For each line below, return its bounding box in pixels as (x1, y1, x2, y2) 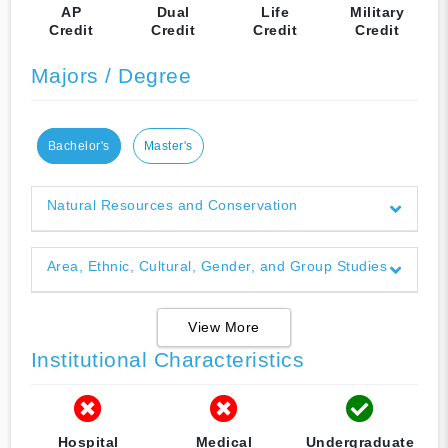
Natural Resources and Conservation (46, 196, 298, 213)
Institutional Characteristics (30, 347, 304, 371)
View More (188, 318, 260, 335)
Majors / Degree (30, 63, 191, 87)
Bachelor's (47, 138, 110, 153)
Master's (143, 138, 193, 153)
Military (350, 3, 404, 20)
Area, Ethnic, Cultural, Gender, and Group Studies (46, 257, 387, 274)
